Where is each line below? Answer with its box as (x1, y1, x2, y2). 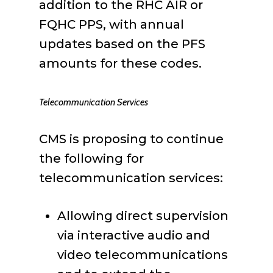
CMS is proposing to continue (39, 132, 224, 146)
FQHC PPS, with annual (39, 17, 184, 32)
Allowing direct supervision (57, 208, 229, 223)
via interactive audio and (57, 228, 210, 243)
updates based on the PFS (39, 37, 205, 51)
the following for (39, 151, 144, 166)
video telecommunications (57, 247, 228, 262)
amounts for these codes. (39, 56, 202, 71)
